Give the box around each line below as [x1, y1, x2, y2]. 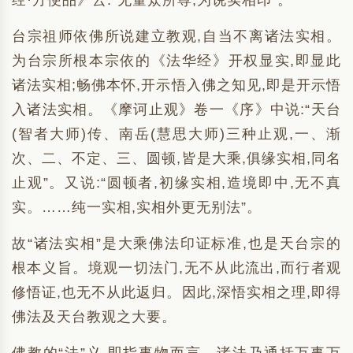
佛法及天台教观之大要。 [12, 309, 176, 325]
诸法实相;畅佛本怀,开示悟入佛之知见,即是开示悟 [12, 77, 341, 93]
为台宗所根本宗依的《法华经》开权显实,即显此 [12, 53, 341, 69]
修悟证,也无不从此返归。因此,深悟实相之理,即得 [12, 284, 341, 300]
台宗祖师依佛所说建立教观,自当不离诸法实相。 [12, 28, 341, 44]
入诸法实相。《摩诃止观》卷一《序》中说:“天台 [12, 102, 341, 117]
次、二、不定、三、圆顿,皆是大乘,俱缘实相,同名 [12, 150, 341, 166]
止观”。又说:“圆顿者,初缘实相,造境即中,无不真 [12, 175, 341, 191]
